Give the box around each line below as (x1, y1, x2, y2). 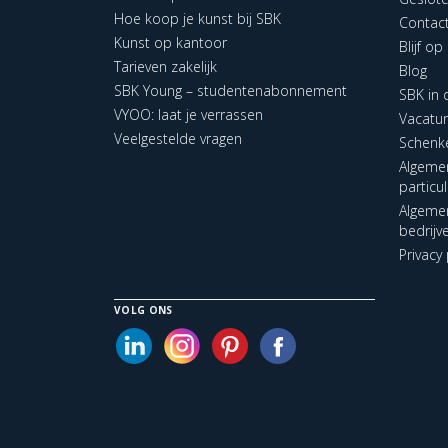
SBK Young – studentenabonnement (114, 80, 347, 100)
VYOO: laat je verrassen (114, 104, 263, 124)
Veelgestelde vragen (114, 128, 242, 148)
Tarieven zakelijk (114, 56, 217, 76)
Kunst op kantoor (114, 32, 227, 52)
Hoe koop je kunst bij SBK (114, 8, 281, 28)
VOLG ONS (114, 302, 173, 317)
